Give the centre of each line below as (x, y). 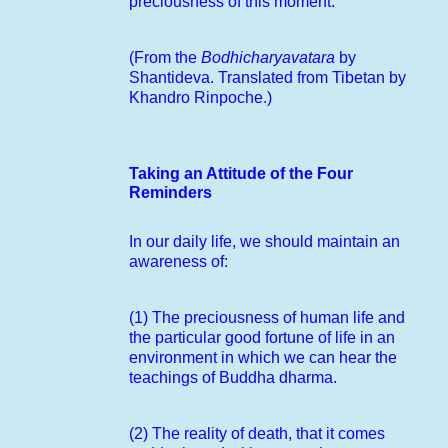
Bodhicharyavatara (268, 57)
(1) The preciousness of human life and (267, 317)
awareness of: (178, 261)
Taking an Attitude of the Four (241, 173)
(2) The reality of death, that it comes (257, 433)
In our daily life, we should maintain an (264, 241)
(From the (165, 57)
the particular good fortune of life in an (262, 337)
